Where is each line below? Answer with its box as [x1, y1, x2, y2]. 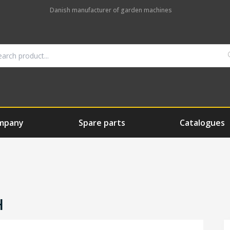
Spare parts [78, 117, 125, 128]
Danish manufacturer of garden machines [50, 6, 172, 14]
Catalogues [179, 117, 225, 128]
